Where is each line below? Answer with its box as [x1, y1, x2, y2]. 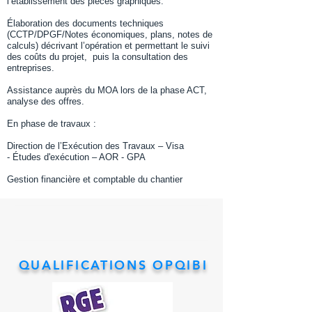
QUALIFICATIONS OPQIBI [18, 257, 208, 273]
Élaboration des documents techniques [7, 18, 164, 29]
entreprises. [7, 63, 54, 73]
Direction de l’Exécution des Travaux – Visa [7, 141, 184, 151]
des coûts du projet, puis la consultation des [7, 52, 188, 62]
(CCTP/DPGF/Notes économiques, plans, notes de [7, 29, 212, 40]
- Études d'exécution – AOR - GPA [7, 152, 146, 162]
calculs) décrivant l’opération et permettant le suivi [7, 40, 210, 51]
